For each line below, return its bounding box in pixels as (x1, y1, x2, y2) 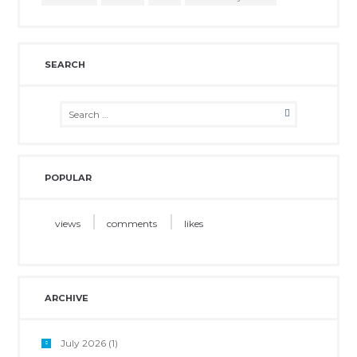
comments (107, 217, 158, 229)
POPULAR (44, 171, 92, 183)
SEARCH (44, 58, 85, 70)
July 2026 (60, 336, 106, 349)
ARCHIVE (44, 292, 88, 304)
